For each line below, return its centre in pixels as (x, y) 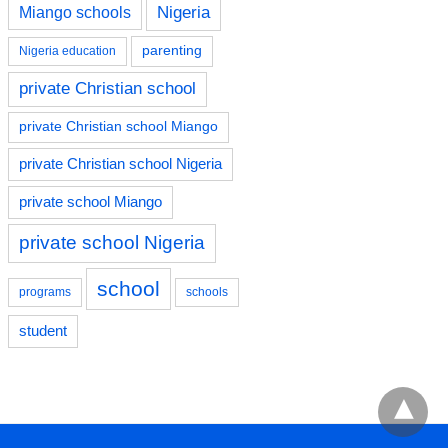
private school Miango (90, 201)
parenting (172, 50)
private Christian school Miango (118, 126)
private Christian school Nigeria (120, 163)
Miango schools (75, 12)
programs (45, 291)
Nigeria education (67, 50)
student (43, 330)
